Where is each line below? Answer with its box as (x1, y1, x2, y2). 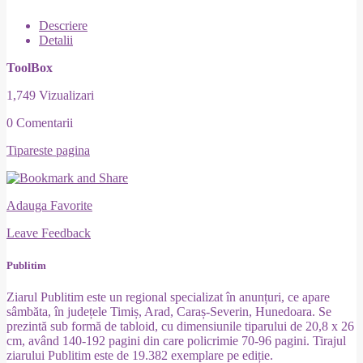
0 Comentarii (6, 116, 73, 130)
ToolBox (6, 61, 53, 75)
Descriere (39, 19, 88, 33)
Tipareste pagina (6, 143, 90, 158)
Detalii (39, 33, 73, 48)
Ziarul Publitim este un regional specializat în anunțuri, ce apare (6, 289, 330, 304)
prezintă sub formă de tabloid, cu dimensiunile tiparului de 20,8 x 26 (6, 318, 354, 333)
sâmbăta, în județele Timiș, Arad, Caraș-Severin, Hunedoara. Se (6, 304, 331, 318)
